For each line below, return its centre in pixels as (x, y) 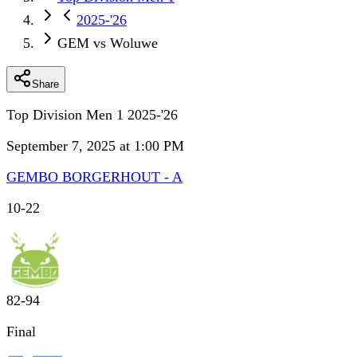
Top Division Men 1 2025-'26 (92, 115)
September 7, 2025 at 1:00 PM (95, 146)
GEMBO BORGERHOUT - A (94, 177)
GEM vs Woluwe (108, 43)
